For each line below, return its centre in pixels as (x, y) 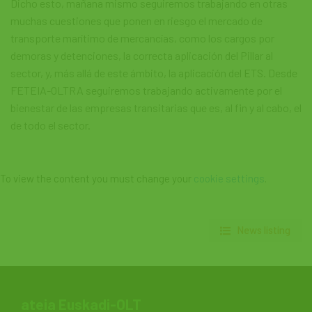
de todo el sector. (50, 125)
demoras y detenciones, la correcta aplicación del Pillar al (142, 55)
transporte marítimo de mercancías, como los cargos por (142, 38)
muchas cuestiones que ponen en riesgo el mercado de (136, 21)
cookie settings (229, 178)
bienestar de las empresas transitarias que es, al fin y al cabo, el (156, 108)
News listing (264, 230)
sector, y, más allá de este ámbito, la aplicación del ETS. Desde (154, 73)
